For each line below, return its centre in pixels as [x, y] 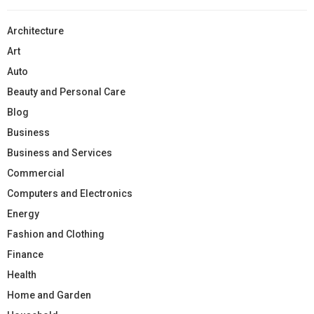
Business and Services [60, 152]
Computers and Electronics [70, 193]
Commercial [36, 173]
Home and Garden [49, 295]
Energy [23, 213]
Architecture [35, 30]
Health [22, 274]
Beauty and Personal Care [66, 91]
